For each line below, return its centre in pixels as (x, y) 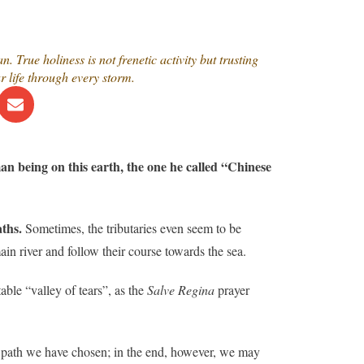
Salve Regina (181, 290)
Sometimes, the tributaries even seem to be (132, 228)
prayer (232, 290)
